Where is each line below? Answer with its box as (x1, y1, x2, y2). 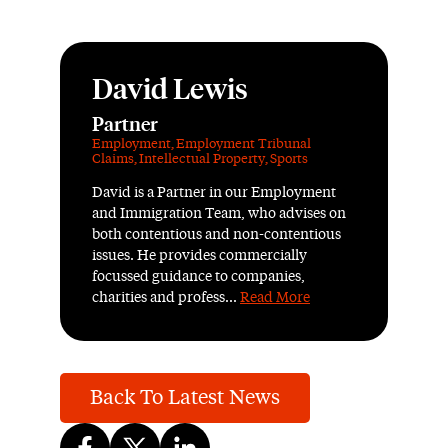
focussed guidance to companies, (92, 270, 305, 284)
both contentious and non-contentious (92, 228, 341, 242)
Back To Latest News (90, 388, 280, 408)
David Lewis (92, 77, 248, 105)
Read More (240, 291, 310, 305)
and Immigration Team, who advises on (92, 207, 346, 221)
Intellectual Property (139, 153, 265, 166)
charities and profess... (92, 291, 240, 305)
